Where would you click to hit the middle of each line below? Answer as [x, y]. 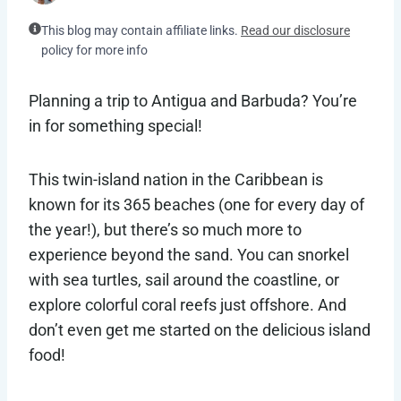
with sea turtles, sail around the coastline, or [184, 280]
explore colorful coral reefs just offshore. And [188, 305]
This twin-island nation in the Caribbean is [176, 180]
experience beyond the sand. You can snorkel [189, 255]
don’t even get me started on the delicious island [200, 330]
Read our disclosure [295, 31]
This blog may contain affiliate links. [141, 31]
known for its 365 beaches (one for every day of [196, 205]
